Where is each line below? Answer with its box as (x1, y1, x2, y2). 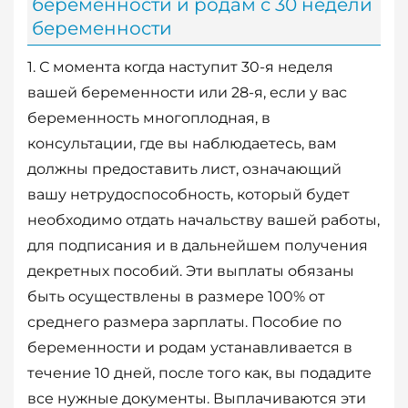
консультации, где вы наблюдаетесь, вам (27, 135, 337, 153)
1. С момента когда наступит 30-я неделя (27, 58, 333, 76)
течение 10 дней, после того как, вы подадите (27, 364, 372, 382)
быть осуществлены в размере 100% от (27, 288, 325, 306)
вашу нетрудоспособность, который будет (27, 186, 350, 204)
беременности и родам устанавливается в (27, 339, 352, 357)
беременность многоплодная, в (27, 109, 270, 127)
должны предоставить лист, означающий (27, 160, 342, 178)
